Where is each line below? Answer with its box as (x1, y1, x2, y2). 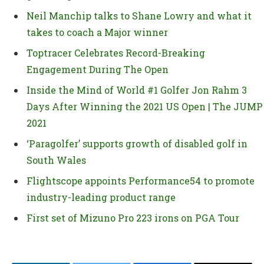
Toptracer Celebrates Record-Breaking (27, 46, 205, 59)
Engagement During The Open (27, 62, 169, 75)
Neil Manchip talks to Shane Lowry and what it (27, 9, 252, 22)
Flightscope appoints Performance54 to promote (27, 174, 255, 187)
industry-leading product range (27, 190, 176, 203)
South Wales (27, 153, 86, 166)
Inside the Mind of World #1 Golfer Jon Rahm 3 (27, 83, 247, 96)
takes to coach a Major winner (27, 25, 168, 38)
